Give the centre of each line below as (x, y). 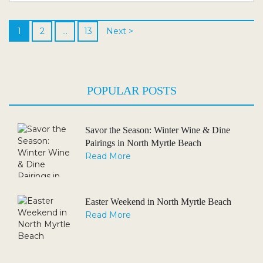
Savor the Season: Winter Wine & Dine (158, 130)
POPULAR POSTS (131, 90)
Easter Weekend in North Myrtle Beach (158, 202)
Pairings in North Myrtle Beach (143, 143)
